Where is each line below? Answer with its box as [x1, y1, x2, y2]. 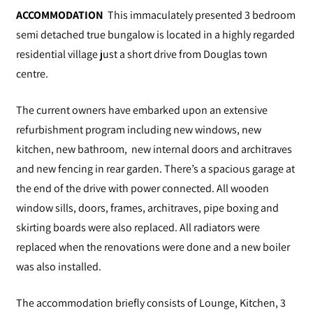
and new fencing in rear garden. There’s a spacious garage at [15, 161, 295, 176]
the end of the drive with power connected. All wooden [15, 180, 269, 196]
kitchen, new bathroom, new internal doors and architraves [15, 141, 292, 156]
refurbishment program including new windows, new [15, 122, 261, 137]
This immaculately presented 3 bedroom [105, 7, 296, 22]
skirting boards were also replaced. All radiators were [15, 219, 260, 235]
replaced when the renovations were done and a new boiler [15, 239, 290, 254]
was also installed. [15, 259, 101, 274]
